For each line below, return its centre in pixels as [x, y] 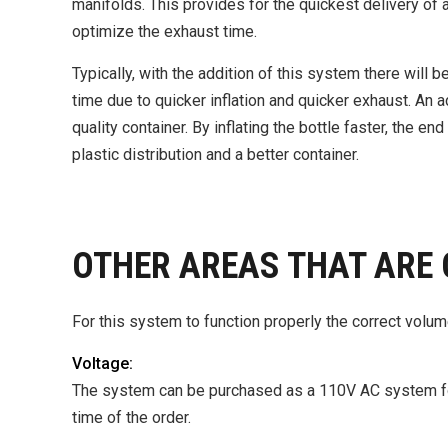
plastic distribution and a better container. [215, 154]
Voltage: [102, 363]
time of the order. [131, 417]
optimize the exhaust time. [164, 31]
